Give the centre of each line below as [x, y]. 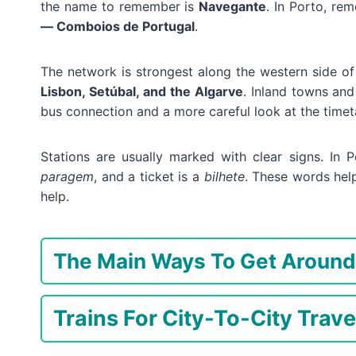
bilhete [224, 177]
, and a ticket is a [149, 177]
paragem [67, 177]
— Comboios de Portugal [118, 27]
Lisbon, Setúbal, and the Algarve [142, 92]
